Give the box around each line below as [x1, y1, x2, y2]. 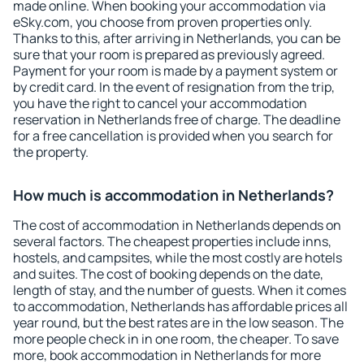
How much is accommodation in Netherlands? [13, 185, 334, 205]
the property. [13, 143, 89, 161]
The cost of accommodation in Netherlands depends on [13, 216, 341, 234]
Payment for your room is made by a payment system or [13, 62, 338, 80]
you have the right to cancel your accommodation [13, 94, 307, 112]
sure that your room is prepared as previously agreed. [13, 45, 325, 63]
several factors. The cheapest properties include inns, [13, 232, 331, 250]
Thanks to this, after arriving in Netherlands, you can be [13, 29, 340, 47]
